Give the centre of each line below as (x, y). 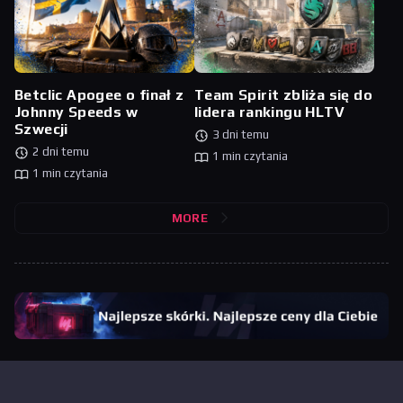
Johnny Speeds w (76, 112)
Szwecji (41, 130)
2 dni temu (61, 152)
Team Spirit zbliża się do (283, 95)
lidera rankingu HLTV (269, 112)
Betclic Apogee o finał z (99, 95)
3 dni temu (241, 135)
